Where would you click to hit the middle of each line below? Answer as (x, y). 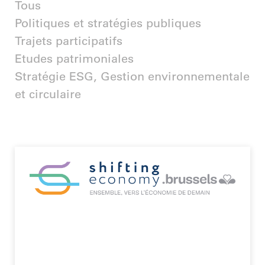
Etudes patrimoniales (74, 58)
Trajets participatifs (69, 41)
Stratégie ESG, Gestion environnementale (132, 76)
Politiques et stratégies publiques (108, 23)
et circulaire (48, 94)
